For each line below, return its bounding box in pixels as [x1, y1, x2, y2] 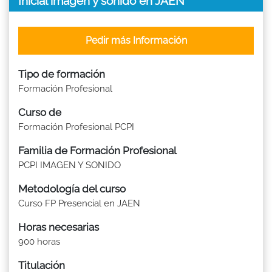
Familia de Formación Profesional [18, 144, 177, 157]
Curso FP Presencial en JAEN [18, 197, 140, 209]
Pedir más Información [85, 34, 187, 46]
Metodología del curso [18, 182, 126, 195]
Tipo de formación [18, 67, 105, 80]
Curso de [18, 106, 61, 118]
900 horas [18, 236, 60, 247]
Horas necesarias [18, 220, 99, 233]
